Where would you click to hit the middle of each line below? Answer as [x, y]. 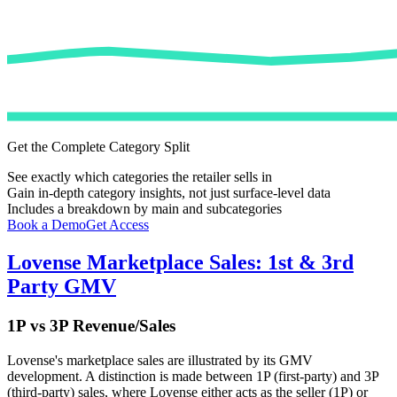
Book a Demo [47, 225]
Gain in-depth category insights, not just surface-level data [169, 193]
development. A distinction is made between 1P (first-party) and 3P [193, 376]
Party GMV [62, 286]
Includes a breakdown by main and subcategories [144, 209]
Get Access [117, 225]
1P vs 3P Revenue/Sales [91, 325]
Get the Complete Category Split [98, 147]
